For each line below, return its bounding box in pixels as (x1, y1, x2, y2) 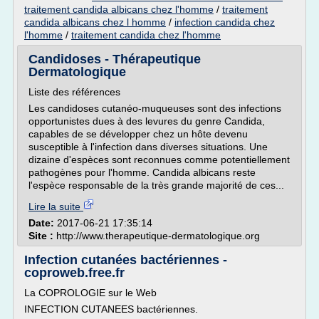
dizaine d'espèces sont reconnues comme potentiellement (28, 154, 290, 165)
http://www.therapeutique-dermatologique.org (56, 230, 260, 241)
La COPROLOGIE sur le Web (24, 287, 157, 298)
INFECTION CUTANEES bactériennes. (24, 303, 198, 315)
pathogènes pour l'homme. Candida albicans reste (28, 167, 256, 178)
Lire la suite (28, 201, 83, 212)
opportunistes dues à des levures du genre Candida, (28, 115, 265, 127)
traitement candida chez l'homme (71, 29, 221, 41)
